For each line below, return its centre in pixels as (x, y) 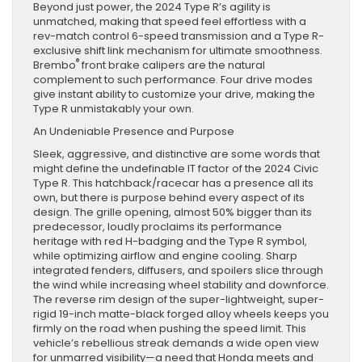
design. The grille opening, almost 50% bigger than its (173, 212)
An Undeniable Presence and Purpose (135, 131)
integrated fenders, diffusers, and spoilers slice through (178, 270)
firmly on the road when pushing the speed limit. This (170, 328)
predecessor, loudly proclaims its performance (158, 226)
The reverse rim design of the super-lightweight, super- (179, 299)
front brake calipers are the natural (172, 65)
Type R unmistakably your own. (116, 108)
